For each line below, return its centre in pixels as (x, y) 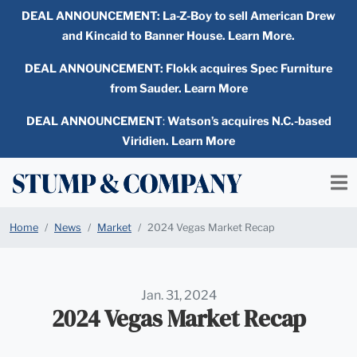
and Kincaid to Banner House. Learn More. (178, 36)
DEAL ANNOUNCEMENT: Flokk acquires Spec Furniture (178, 69)
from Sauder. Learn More (178, 88)
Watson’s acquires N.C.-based (249, 121)
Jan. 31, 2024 (178, 295)
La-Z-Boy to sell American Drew (249, 16)
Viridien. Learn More (178, 141)
